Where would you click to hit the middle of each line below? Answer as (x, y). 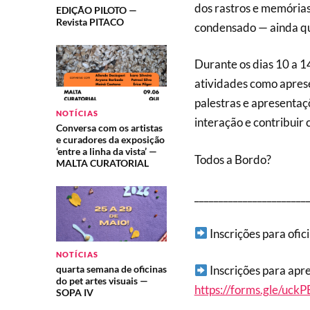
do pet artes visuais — (102, 281)
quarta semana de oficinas (111, 269)
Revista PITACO (90, 22)
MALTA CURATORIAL (102, 163)
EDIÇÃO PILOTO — (96, 10)
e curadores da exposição (110, 140)
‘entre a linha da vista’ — (106, 152)
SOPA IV (74, 293)
